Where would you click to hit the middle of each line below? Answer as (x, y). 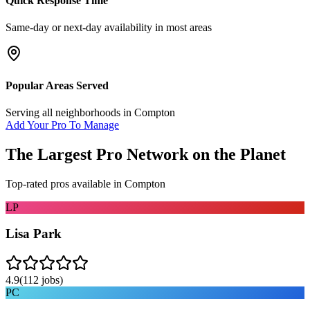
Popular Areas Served (57, 85)
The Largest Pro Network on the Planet (146, 154)
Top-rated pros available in (65, 183)
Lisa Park (34, 234)
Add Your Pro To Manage (62, 125)
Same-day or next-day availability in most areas (109, 28)
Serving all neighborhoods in (70, 112)
